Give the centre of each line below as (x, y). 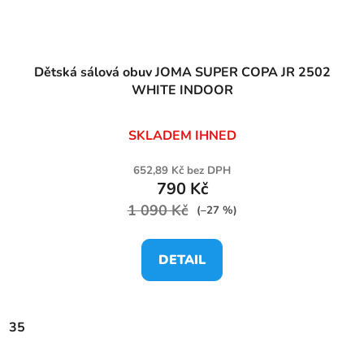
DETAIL (182, 260)
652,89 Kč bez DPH (182, 170)
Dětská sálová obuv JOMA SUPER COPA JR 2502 (182, 72)
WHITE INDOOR (182, 90)
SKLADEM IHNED (182, 135)
